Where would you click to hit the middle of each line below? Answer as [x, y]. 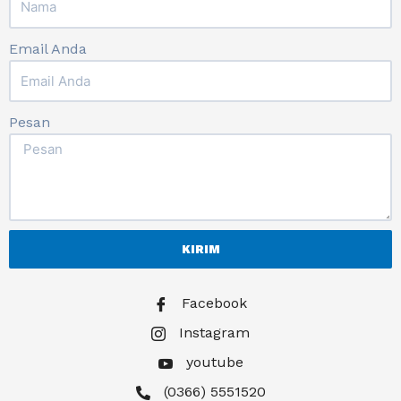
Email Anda [48, 48]
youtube [212, 363]
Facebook [212, 303]
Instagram [212, 333]
